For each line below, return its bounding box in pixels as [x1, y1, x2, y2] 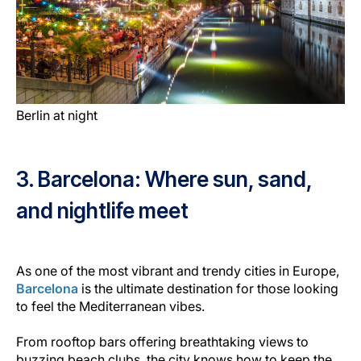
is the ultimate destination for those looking [78, 280, 338, 297]
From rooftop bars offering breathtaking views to [16, 333, 309, 350]
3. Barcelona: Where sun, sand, [16, 166, 312, 192]
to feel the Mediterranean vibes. [16, 297, 208, 314]
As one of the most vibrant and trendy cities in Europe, [16, 262, 339, 279]
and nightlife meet [16, 197, 189, 223]
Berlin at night [16, 106, 98, 123]
